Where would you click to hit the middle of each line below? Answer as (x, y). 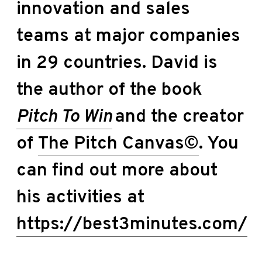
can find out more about (117, 171)
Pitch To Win (64, 117)
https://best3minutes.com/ (132, 225)
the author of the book (109, 90)
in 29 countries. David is (117, 63)
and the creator (179, 117)
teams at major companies (128, 36)
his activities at (80, 198)
